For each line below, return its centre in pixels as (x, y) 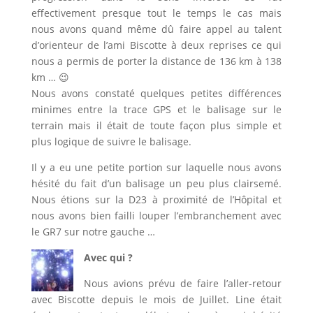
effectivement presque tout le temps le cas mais (156, 13)
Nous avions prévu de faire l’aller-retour (183, 284)
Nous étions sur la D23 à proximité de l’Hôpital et (156, 200)
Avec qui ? (108, 258)
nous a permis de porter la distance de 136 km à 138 (156, 61)
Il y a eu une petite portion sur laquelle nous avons (156, 168)
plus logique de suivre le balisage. (111, 142)
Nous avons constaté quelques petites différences (156, 94)
